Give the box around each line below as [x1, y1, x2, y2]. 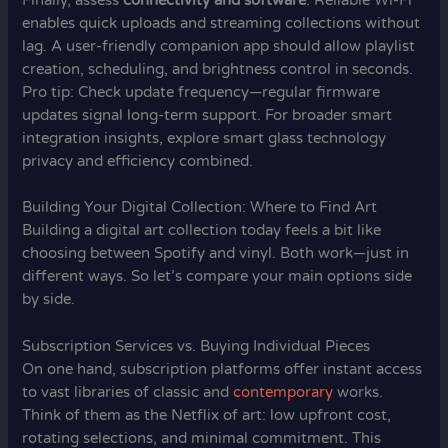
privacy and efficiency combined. [22, 152, 254, 170]
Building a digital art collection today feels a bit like [22, 222, 382, 240]
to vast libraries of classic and [22, 383, 234, 401]
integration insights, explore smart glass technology [22, 129, 387, 147]
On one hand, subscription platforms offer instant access [22, 360, 423, 378]
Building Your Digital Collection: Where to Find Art [22, 199, 378, 217]
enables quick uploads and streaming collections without [22, 14, 421, 32]
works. [333, 383, 384, 401]
